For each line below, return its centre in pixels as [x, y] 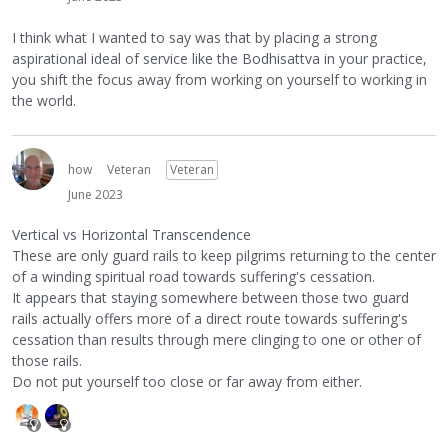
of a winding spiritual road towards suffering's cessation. [193, 277]
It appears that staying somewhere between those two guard [210, 298]
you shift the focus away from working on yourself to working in [219, 79]
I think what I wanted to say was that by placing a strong [194, 37]
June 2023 [95, 194]
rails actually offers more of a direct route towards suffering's [210, 319]
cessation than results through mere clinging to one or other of [216, 340]
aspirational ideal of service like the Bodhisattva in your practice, [219, 58]
